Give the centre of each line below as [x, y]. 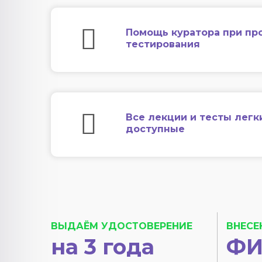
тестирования [163, 44]
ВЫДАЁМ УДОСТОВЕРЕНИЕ [122, 226]
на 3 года [103, 247]
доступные [155, 129]
